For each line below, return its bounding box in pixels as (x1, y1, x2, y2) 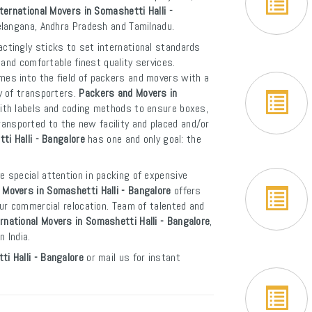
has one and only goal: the (84, 132, 201, 146)
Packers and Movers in (79, 86, 178, 100)
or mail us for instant (83, 250, 180, 265)
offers (171, 183, 201, 198)
